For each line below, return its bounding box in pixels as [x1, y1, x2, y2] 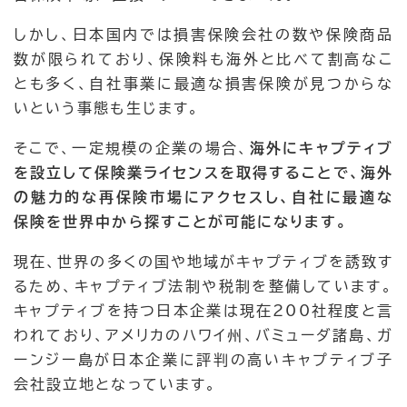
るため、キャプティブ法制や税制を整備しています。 [14, 279, 393, 294]
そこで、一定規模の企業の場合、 [14, 141, 250, 156]
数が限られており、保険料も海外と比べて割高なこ [14, 52, 393, 67]
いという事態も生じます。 [14, 101, 200, 116]
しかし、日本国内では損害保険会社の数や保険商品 [14, 27, 393, 43]
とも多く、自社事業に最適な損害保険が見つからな [14, 76, 393, 92]
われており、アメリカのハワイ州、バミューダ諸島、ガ [14, 328, 393, 343]
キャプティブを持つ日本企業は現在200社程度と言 [14, 303, 393, 319]
